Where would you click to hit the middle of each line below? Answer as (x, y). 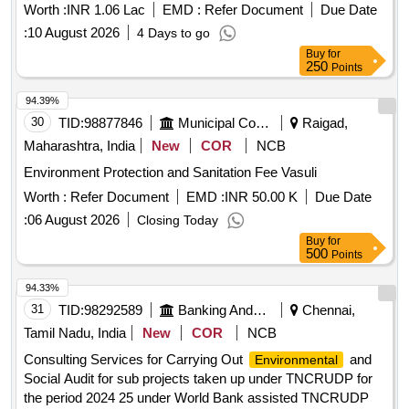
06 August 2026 (73, 220)
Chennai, (327, 310)
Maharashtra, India (79, 146)
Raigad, (323, 123)
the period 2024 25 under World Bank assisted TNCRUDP (196, 398)
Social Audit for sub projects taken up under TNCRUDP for (198, 379)
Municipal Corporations (262, 123)
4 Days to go (173, 33)
